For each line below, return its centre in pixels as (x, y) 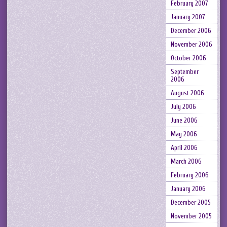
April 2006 (184, 148)
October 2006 (188, 58)
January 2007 (187, 17)
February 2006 (190, 175)
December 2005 (191, 202)
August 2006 (187, 93)
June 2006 (184, 120)
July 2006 (183, 107)
